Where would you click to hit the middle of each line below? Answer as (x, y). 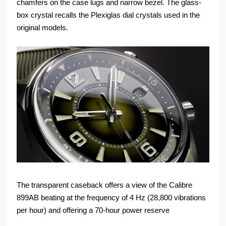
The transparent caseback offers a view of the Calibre (105, 185)
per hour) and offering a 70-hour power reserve (93, 210)
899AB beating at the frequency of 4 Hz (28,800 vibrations (111, 197)
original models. (43, 27)
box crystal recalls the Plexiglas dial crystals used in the (108, 15)
